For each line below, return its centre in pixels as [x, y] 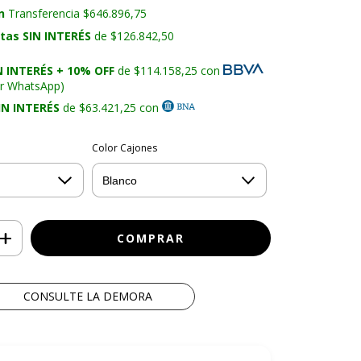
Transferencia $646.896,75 [76, 14]
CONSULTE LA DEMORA [87, 296]
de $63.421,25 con [110, 107]
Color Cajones [124, 148]
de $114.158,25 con [168, 70]
